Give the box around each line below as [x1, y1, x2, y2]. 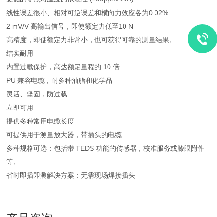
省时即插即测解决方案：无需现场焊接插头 [6, 171, 136, 179]
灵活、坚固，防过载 [6, 90, 68, 98]
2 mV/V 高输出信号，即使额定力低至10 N [6, 22, 134, 30]
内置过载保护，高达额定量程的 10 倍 [6, 63, 120, 71]
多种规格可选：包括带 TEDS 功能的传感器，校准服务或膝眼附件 [6, 144, 205, 152]
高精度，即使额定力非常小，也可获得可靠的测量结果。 [6, 36, 176, 44]
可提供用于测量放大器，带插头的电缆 [6, 131, 122, 139]
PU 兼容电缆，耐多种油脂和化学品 [6, 77, 113, 84]
